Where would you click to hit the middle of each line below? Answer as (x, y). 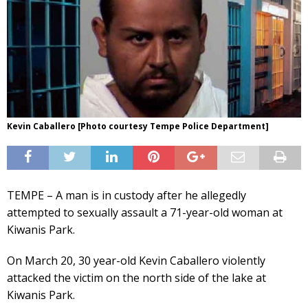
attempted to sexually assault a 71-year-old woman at (145, 212)
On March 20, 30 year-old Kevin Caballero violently (136, 260)
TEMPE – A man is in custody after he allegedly (126, 195)
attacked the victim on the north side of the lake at (136, 277)
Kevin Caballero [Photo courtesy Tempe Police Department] (138, 126)
